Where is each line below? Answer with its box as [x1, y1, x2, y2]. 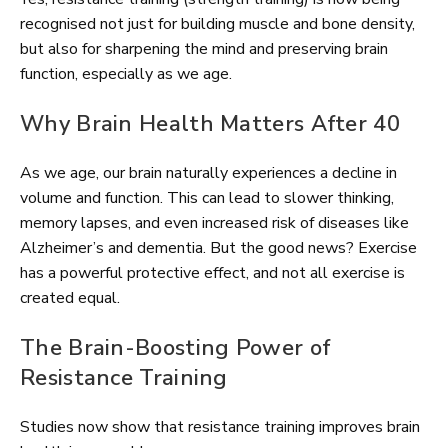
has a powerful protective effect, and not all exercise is [20, 261, 405, 284]
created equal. [20, 286, 120, 309]
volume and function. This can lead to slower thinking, [20, 186, 394, 209]
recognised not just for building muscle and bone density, [20, 12, 415, 35]
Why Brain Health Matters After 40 [20, 108, 400, 139]
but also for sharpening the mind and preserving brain [20, 37, 388, 60]
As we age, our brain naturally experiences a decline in [20, 161, 397, 184]
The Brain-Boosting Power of [20, 332, 332, 363]
